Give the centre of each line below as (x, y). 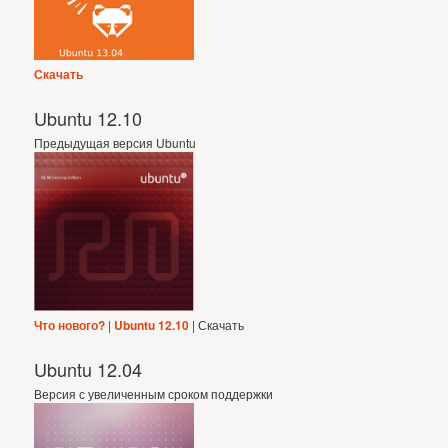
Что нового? (70, 325)
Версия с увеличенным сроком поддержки (154, 394)
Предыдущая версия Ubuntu (115, 142)
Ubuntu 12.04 (88, 369)
